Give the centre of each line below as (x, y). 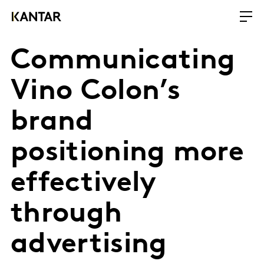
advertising (89, 245)
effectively (83, 184)
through (67, 214)
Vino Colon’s (95, 92)
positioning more (128, 153)
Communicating (123, 61)
